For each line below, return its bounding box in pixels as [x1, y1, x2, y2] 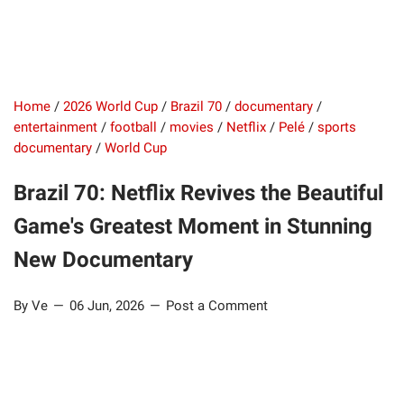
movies [170, 119, 214, 135]
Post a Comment [166, 298, 268, 315]
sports [317, 119, 356, 135]
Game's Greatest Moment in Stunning [14, 214, 372, 239]
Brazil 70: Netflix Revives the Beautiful [14, 180, 383, 206]
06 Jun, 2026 [69, 298, 148, 315]
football [110, 119, 157, 135]
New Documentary [14, 247, 193, 272]
